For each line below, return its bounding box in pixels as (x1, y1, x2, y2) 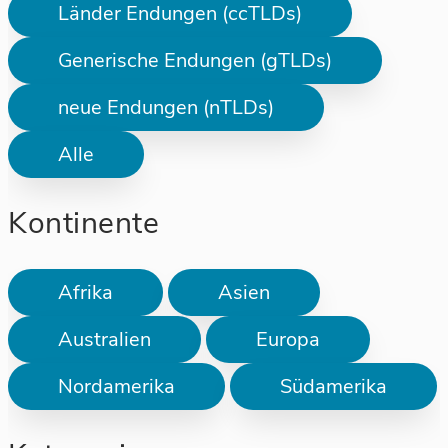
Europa (256, 326, 320, 354)
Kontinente (8, 202, 159, 244)
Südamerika (280, 373, 387, 401)
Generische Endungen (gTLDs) (58, 46, 332, 74)
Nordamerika (58, 373, 175, 401)
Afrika (58, 279, 113, 307)
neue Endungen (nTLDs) (58, 93, 274, 121)
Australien (58, 326, 151, 354)
